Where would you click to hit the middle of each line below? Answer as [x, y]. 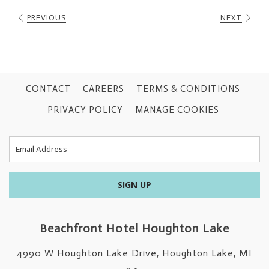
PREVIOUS [47, 17]
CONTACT [48, 89]
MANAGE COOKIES [177, 110]
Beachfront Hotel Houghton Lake [134, 228]
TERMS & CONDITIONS [188, 89]
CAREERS [104, 89]
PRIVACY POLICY [85, 110]
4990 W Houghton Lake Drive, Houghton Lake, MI [134, 253]
